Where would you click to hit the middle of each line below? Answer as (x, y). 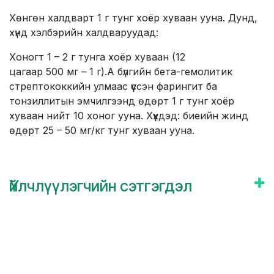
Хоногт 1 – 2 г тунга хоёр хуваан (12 (97, 57)
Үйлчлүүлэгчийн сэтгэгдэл (101, 186)
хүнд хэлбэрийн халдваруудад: (84, 33)
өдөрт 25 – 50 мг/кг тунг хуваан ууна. (102, 131)
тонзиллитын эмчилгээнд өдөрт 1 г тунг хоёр (122, 101)
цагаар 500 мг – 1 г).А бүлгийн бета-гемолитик (121, 72)
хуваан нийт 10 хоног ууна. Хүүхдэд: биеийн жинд (129, 116)
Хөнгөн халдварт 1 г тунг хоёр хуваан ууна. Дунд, (133, 18)
